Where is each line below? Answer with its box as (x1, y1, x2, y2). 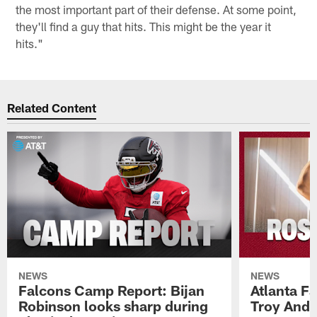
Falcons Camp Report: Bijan (18, 281, 205, 299)
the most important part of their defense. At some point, (16, 1, 297, 16)
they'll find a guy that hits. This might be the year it (16, 18, 272, 33)
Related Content (7, 100, 97, 115)
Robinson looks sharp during (18, 296, 209, 314)
